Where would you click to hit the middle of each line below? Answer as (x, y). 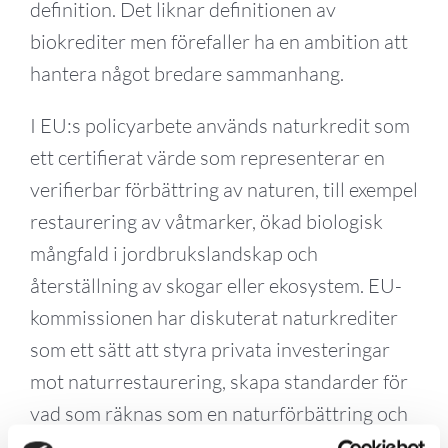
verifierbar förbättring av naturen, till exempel (223, 189)
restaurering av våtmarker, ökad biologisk (206, 221)
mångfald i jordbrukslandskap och (173, 253)
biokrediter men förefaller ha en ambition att (218, 41)
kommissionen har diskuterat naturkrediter (213, 317)
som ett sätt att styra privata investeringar (209, 349)
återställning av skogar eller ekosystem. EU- (215, 285)
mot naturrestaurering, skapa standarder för (218, 381)
